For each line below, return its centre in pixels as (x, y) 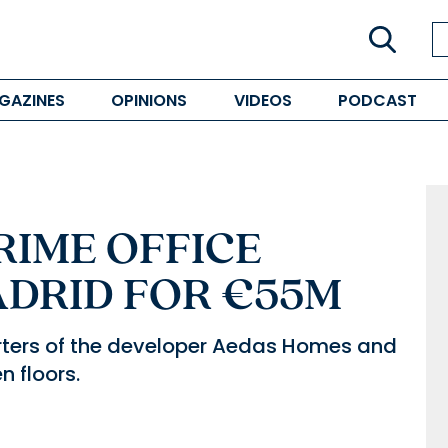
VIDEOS (262, 100)
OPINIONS (149, 100)
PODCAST (377, 100)
